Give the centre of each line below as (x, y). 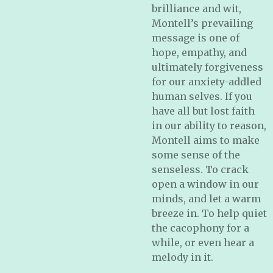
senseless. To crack (200, 169)
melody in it (181, 257)
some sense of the (196, 155)
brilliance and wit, (197, 9)
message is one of (196, 38)
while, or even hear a (203, 243)
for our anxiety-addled (207, 82)
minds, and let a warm (206, 199)
